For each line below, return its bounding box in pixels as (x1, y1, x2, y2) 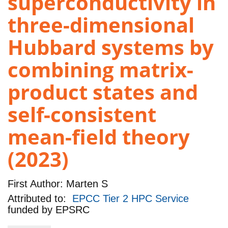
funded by (8, 204, 55, 216)
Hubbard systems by (8, 33, 214, 62)
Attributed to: (8, 193, 72, 205)
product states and (8, 78, 198, 106)
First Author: (8, 178, 63, 189)
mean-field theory (8, 123, 190, 151)
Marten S (63, 178, 108, 189)
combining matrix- (8, 55, 193, 84)
